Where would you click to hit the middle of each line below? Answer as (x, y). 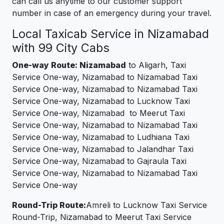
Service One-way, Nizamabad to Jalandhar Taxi (103, 149)
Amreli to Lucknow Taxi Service (146, 205)
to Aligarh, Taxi (156, 65)
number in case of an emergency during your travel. (112, 13)
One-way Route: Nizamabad (69, 65)
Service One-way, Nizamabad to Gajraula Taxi (99, 161)
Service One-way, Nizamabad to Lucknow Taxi (101, 101)
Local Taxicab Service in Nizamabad (110, 34)
